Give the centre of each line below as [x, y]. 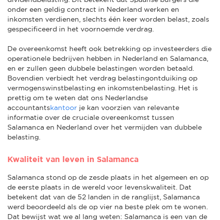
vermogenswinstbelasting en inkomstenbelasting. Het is [103, 88]
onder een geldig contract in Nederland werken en [93, 9]
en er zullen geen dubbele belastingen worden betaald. [101, 68]
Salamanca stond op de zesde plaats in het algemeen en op [108, 177]
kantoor [64, 107]
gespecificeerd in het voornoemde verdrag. [81, 29]
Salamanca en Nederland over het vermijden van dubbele [105, 127]
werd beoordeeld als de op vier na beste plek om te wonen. [108, 206]
